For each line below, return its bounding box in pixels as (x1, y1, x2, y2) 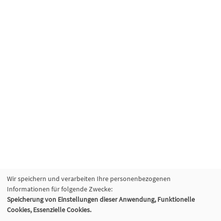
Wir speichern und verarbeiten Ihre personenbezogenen (7, 174, 171, 183)
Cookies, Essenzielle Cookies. (7, 205, 91, 214)
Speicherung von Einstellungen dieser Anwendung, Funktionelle (7, 195, 195, 204)
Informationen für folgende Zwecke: (7, 184, 112, 193)
